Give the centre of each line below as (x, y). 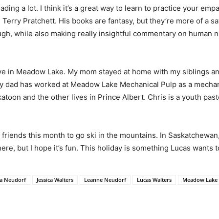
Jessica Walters (55, 180)
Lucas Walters (154, 180)
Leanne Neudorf (105, 180)
